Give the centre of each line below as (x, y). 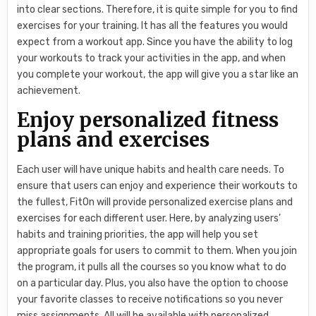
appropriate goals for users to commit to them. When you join (157, 251)
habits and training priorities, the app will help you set (138, 235)
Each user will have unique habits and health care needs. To (151, 170)
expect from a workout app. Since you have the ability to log (155, 42)
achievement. (49, 90)
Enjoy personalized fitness (148, 120)
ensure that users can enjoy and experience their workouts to (158, 186)
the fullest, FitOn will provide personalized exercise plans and (155, 202)
